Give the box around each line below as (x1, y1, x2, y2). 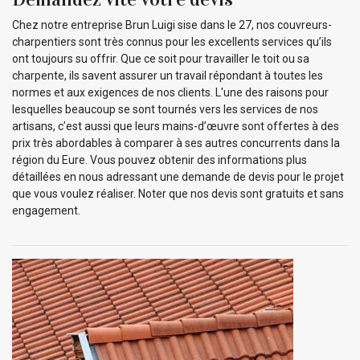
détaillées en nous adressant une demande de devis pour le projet (12, 170, 344, 183)
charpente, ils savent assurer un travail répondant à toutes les (12, 68, 323, 82)
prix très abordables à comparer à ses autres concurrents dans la (12, 136, 340, 149)
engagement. (12, 203, 80, 217)
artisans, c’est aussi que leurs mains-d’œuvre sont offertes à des (12, 119, 339, 133)
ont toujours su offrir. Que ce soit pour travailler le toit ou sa (12, 51, 309, 65)
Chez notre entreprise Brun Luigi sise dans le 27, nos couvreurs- (12, 18, 332, 31)
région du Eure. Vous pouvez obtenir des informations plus (12, 153, 307, 166)
